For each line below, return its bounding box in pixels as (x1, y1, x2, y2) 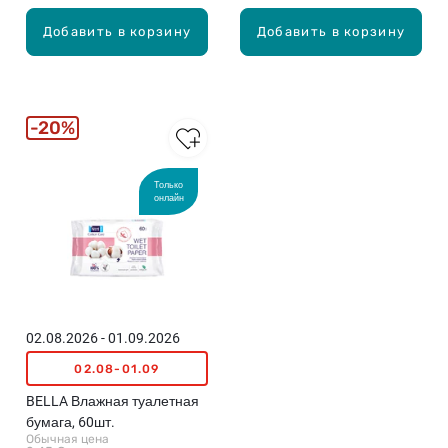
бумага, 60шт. (26, 414, 115, 430)
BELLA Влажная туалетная (26, 393, 199, 409)
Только (154, 179, 183, 190)
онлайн (153, 192, 184, 203)
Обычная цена (26, 432, 109, 446)
